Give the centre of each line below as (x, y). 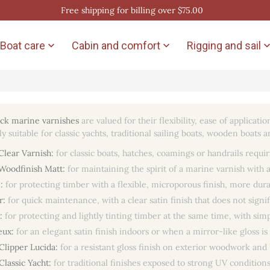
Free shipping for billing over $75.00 (132, 10)
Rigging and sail (224, 45)
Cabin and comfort (116, 45)
